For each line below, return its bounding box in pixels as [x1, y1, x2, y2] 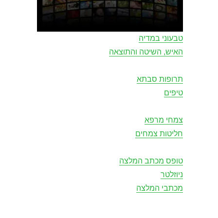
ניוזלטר [161, 170, 183, 179]
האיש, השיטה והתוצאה [109, 48, 183, 56]
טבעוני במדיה [139, 34, 183, 42]
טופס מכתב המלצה [119, 157, 183, 165]
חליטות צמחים [135, 129, 183, 138]
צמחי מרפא [145, 116, 183, 124]
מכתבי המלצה [136, 184, 183, 192]
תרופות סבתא [137, 75, 183, 83]
